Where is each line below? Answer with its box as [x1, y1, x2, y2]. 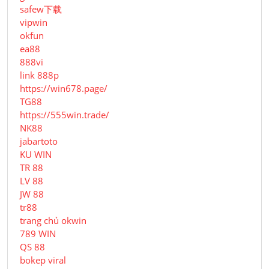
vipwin [20, 16, 47, 29]
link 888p [20, 69, 59, 82]
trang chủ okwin [20, 214, 86, 227]
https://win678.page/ [20, 82, 107, 95]
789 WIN [20, 228, 56, 240]
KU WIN [20, 148, 52, 161]
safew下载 [20, 3, 62, 16]
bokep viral [20, 254, 66, 267]
